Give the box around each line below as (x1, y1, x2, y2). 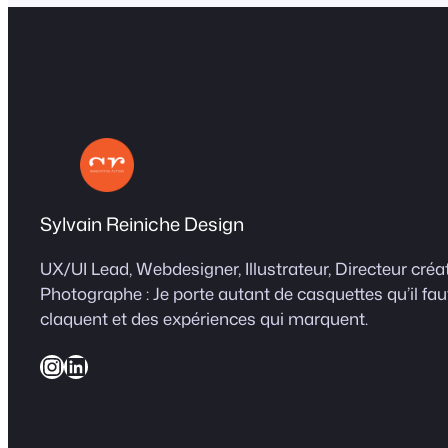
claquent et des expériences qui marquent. (40, 307, 368, 331)
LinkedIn (63, 348, 77, 383)
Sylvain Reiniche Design (40, 210, 244, 237)
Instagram (39, 348, 62, 383)
